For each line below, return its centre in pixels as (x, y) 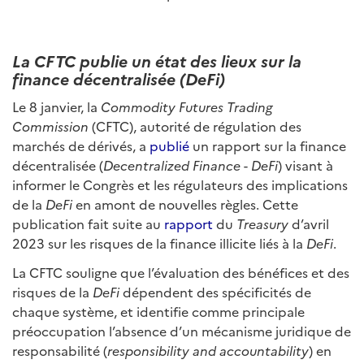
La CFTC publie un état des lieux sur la (157, 60)
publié (169, 145)
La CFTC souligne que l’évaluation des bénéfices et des (181, 272)
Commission (50, 126)
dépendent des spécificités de (215, 292)
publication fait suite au (88, 223)
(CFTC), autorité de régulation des (195, 126)
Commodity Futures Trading (187, 106)
